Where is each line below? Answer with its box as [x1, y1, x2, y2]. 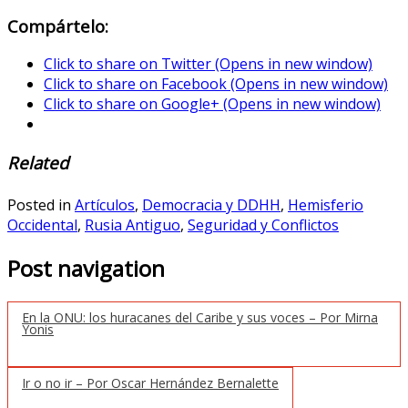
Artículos [75, 195, 135, 216]
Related [7, 151, 68, 175]
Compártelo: [7, 14, 108, 37]
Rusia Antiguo [85, 215, 180, 236]
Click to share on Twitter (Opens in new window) [44, 54, 372, 75]
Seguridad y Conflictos [188, 215, 339, 236]
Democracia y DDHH [142, 195, 280, 216]
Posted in [7, 195, 75, 216]
